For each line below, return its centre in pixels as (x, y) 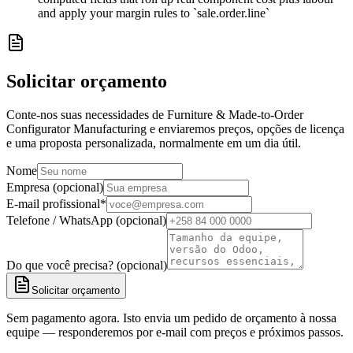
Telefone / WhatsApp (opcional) (86, 221)
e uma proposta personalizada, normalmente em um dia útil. (154, 143)
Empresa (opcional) (55, 188)
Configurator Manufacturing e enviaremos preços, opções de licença (175, 129)
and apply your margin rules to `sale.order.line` (154, 13)
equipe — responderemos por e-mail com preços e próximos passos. (175, 333)
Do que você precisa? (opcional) (87, 266)
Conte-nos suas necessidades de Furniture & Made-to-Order (155, 115)
